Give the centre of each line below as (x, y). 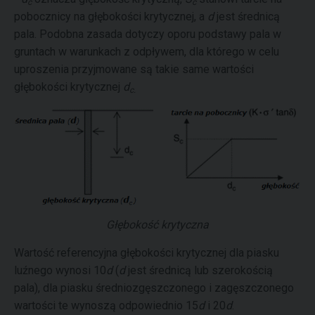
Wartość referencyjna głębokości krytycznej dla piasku (147, 252)
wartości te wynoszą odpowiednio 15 (106, 305)
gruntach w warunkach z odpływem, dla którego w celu (147, 52)
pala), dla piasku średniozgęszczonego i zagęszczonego (154, 288)
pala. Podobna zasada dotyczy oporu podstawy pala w (148, 34)
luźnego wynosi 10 (60, 270)
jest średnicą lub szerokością (199, 270)
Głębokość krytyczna (157, 224)
